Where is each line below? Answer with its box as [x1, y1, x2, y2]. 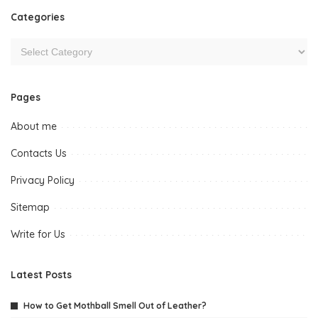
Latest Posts [11, 268, 72, 281]
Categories [11, 11, 65, 23]
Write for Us [11, 228, 65, 241]
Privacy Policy [11, 174, 75, 187]
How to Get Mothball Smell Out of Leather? [23, 300, 207, 311]
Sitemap [11, 201, 50, 214]
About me [11, 120, 57, 133]
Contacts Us [11, 147, 67, 160]
